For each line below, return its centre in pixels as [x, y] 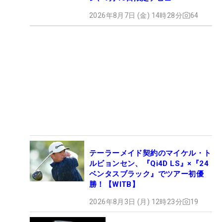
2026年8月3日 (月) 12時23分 [136, 201]
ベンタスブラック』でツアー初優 [146, 174]
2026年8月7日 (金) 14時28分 [136, 15]
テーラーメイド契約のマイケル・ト [150, 153]
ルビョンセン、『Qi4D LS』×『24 [149, 163]
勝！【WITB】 [114, 184]
